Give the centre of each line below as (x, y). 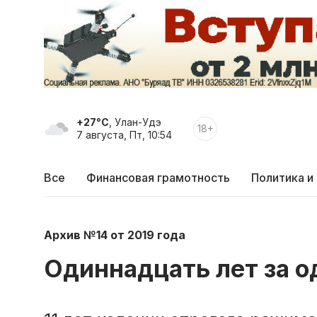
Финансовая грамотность (158, 178)
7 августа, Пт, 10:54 (124, 135)
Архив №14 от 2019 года (115, 235)
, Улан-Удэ (135, 122)
